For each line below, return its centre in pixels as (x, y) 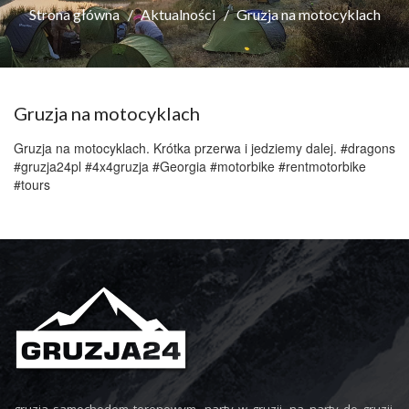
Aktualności (178, 14)
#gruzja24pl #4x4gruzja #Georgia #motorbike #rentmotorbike (190, 166)
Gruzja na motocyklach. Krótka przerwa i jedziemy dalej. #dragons (204, 148)
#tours (32, 184)
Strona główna (74, 14)
